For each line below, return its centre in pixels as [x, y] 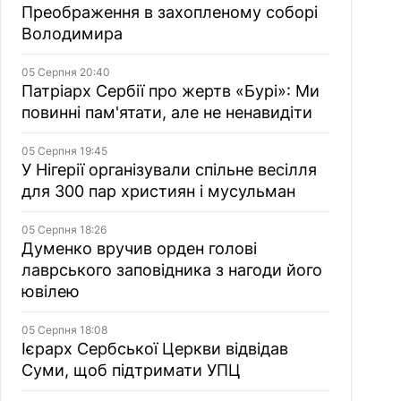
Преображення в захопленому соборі [169, 12]
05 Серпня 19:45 [64, 151]
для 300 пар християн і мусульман [158, 191]
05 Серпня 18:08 [64, 330]
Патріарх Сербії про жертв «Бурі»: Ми [170, 91]
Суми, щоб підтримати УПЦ [131, 370]
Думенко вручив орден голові [139, 248]
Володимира [72, 34]
